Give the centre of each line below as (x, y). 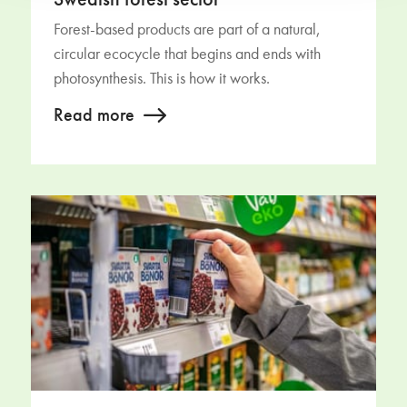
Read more (94, 116)
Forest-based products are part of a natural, (187, 30)
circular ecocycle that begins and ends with (187, 55)
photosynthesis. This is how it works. (161, 79)
